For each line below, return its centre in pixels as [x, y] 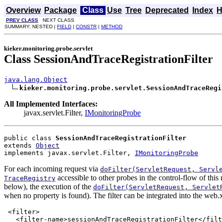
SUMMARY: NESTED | [31, 27]
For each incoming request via [52, 168]
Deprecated [167, 10]
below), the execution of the [49, 186]
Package [60, 10]
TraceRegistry [30, 178]
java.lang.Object [36, 79]
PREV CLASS [22, 20]
